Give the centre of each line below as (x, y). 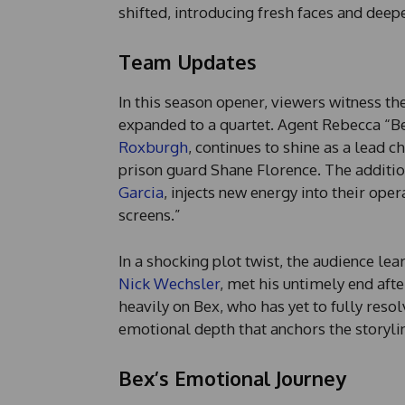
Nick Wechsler (169, 284)
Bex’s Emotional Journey (232, 378)
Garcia (141, 193)
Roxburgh (153, 147)
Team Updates (187, 62)
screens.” (149, 215)
